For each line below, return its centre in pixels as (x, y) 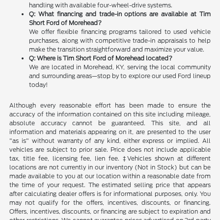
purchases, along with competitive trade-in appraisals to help (120, 41)
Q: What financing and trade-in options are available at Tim (120, 14)
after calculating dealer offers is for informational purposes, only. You (110, 194)
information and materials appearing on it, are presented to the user (110, 132)
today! (39, 85)
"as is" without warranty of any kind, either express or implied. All (110, 141)
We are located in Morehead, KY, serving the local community (120, 67)
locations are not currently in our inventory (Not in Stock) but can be (110, 167)
